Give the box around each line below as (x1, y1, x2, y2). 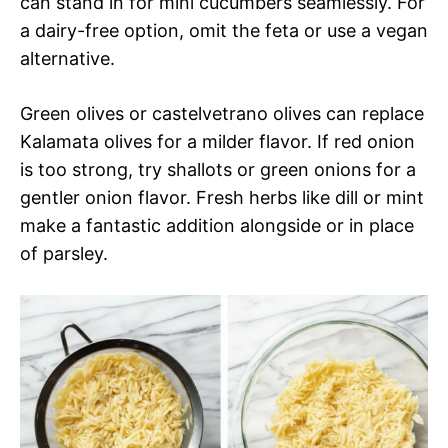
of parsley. (20, 243, 108, 265)
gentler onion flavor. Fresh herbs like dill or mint (20, 187, 424, 209)
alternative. (20, 48, 115, 70)
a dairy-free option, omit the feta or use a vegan (20, 20, 428, 42)
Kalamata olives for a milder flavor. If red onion (20, 131, 415, 153)
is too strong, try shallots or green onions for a (20, 159, 416, 181)
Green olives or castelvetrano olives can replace (20, 103, 424, 125)
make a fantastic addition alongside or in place (20, 215, 414, 237)
